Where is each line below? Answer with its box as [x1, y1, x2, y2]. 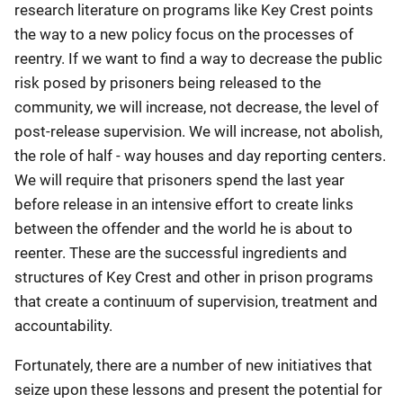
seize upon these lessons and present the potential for [14, 381, 382, 399]
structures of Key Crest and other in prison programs [14, 268, 373, 286]
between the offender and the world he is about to [14, 219, 353, 237]
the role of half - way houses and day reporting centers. [14, 147, 386, 165]
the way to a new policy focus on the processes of [14, 25, 354, 43]
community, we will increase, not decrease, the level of [14, 98, 379, 116]
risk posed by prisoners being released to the [14, 74, 321, 92]
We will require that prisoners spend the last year [14, 171, 345, 189]
